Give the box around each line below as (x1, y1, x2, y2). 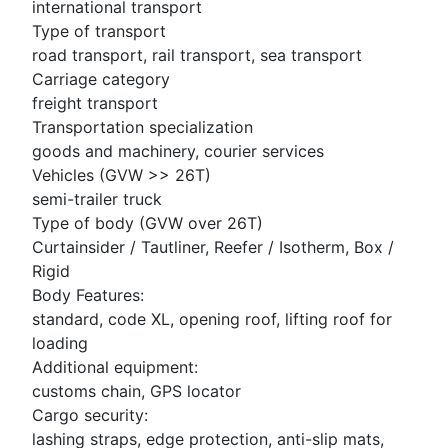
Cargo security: (32, 405, 148, 426)
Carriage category (32, 69, 170, 90)
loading (32, 333, 88, 354)
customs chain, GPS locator (32, 381, 241, 402)
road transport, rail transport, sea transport (32, 45, 362, 66)
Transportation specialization (32, 117, 253, 138)
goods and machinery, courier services (32, 141, 324, 162)
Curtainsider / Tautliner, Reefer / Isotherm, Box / (32, 237, 394, 258)
